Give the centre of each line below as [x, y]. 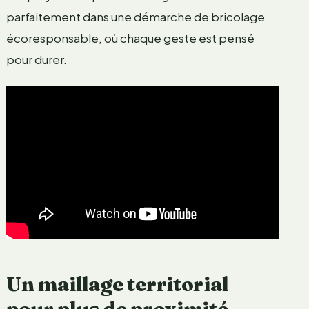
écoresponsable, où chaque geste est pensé [130, 38]
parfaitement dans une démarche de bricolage [135, 16]
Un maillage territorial [117, 284]
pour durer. [36, 59]
